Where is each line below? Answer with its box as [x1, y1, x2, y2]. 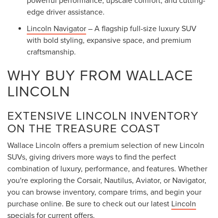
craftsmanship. [27, 46, 76, 57]
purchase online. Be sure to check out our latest [7, 198, 171, 209]
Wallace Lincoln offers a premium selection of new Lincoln [7, 139, 204, 150]
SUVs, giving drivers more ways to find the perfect [7, 151, 176, 162]
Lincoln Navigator [27, 22, 86, 34]
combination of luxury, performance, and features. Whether [7, 163, 207, 174]
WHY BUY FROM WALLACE [7, 64, 193, 85]
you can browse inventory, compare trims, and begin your [7, 186, 201, 197]
